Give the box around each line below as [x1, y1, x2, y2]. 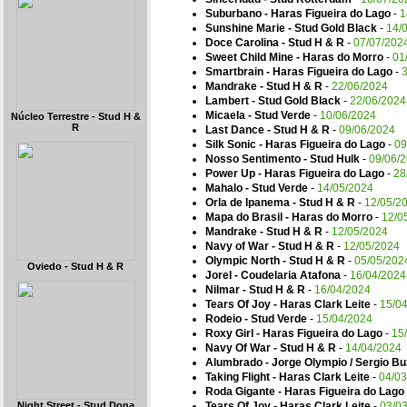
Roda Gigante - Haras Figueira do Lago [205, 385, 404, 398]
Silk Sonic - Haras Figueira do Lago [205, 138, 385, 151]
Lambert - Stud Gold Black [205, 94, 341, 107]
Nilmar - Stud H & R [205, 283, 305, 296]
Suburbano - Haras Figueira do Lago [205, 7, 391, 20]
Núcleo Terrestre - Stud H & [10, 111, 141, 122]
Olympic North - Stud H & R [205, 254, 345, 267]
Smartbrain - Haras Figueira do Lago [205, 65, 392, 78]
